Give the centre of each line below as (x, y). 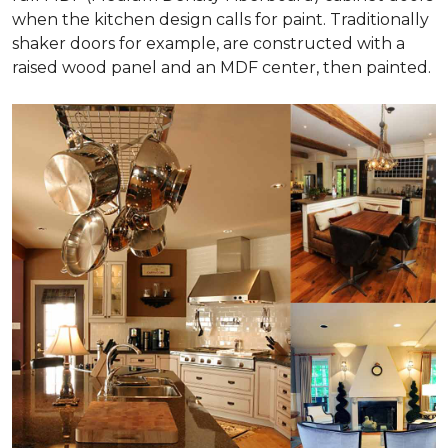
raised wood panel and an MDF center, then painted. (221, 68)
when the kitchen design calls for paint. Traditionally (220, 20)
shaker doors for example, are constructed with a (208, 44)
